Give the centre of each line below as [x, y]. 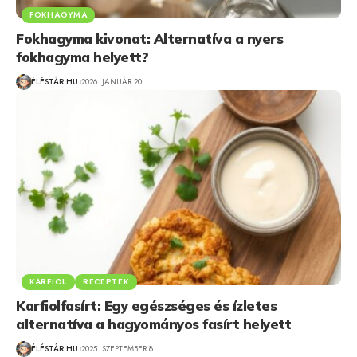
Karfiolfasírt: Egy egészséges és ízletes [146, 305]
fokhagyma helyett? [82, 57]
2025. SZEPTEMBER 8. [118, 349]
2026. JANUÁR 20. [112, 82]
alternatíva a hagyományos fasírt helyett [153, 324]
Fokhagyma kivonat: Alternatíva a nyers [149, 38]
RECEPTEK [106, 281]
